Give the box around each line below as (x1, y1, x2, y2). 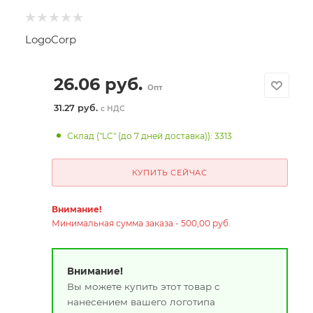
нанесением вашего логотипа (66, 296, 215, 307)
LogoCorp (25, 33, 76, 46)
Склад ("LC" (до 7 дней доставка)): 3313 (67, 131, 233, 141)
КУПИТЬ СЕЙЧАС (131, 168, 208, 177)
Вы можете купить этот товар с (66, 280, 220, 292)
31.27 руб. (53, 103, 101, 113)
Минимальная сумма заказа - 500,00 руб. (51, 218, 231, 228)
